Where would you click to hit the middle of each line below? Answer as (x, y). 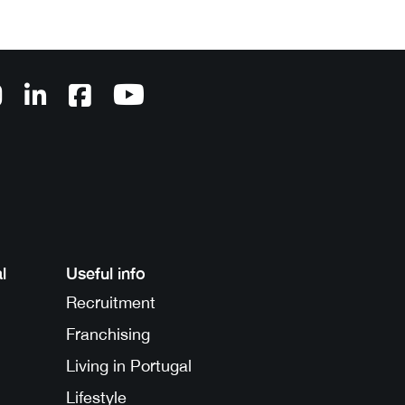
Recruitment (111, 302)
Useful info (106, 273)
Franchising (108, 334)
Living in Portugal (129, 366)
